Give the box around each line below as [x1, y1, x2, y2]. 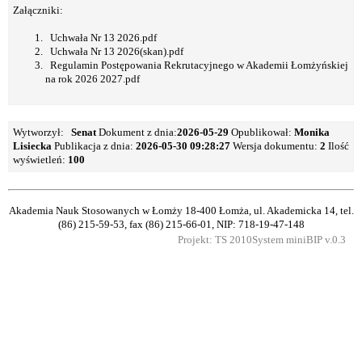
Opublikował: [229, 126, 294, 138]
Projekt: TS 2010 [178, 234, 252, 246]
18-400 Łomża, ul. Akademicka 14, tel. [182, 205, 354, 217]
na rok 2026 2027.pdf [45, 73, 140, 85]
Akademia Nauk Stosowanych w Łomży [8, 205, 183, 217]
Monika [294, 126, 332, 138]
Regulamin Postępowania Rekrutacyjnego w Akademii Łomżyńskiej [45, 59, 348, 71]
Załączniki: [13, 4, 63, 16]
